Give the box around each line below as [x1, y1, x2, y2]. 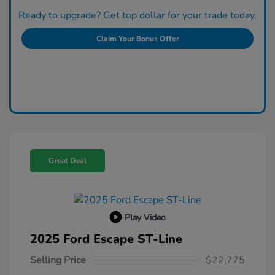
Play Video [124, 211, 166, 223]
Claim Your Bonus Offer [96, 33, 179, 44]
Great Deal [48, 156, 87, 166]
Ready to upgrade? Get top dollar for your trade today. [18, 8, 257, 22]
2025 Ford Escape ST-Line [30, 231, 182, 248]
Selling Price [30, 254, 86, 268]
